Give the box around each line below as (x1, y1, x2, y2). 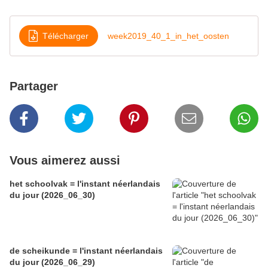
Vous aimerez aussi (10, 154, 120, 167)
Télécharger (42, 31, 89, 41)
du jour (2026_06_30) (10, 190, 95, 200)
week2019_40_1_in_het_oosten (108, 31, 229, 41)
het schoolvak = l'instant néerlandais (10, 179, 160, 189)
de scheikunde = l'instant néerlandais (10, 246, 163, 256)
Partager (10, 80, 58, 93)
